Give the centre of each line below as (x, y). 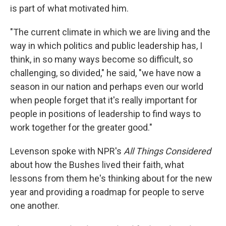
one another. (35, 205)
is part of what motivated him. (69, 8)
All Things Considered (167, 151)
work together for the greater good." (81, 127)
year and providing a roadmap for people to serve (107, 192)
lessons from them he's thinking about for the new (111, 178)
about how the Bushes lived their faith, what (97, 164)
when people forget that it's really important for (104, 100)
